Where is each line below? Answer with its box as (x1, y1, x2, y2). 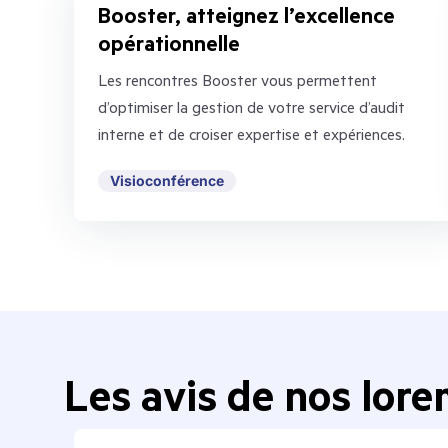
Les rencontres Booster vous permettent (98, 68, 377, 90)
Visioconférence (110, 172, 224, 190)
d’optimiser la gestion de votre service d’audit (98, 95, 405, 117)
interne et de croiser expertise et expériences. (98, 122, 405, 144)
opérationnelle (98, 27, 240, 57)
